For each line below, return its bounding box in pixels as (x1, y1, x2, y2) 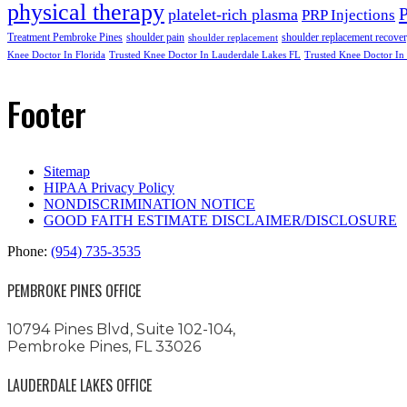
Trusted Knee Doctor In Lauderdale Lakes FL (109, 49, 301, 60)
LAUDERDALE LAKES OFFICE (7, 374, 152, 397)
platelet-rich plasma (168, 5, 298, 24)
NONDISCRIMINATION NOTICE (44, 196, 255, 213)
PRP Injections (302, 5, 395, 24)
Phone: (7, 243, 51, 260)
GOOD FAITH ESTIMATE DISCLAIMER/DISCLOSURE (44, 213, 397, 229)
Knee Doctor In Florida (7, 49, 105, 60)
